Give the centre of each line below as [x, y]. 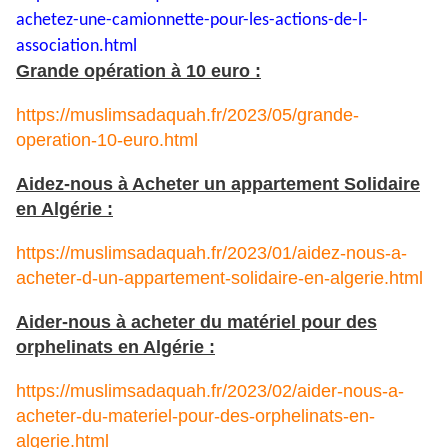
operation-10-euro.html [107, 140]
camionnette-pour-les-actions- [223, 21]
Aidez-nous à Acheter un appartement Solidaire [218, 184]
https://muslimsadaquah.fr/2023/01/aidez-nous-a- [211, 253]
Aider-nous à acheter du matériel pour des [196, 322]
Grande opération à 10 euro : [138, 71]
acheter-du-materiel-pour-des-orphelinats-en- [195, 416]
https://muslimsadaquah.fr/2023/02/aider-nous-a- [210, 391]
